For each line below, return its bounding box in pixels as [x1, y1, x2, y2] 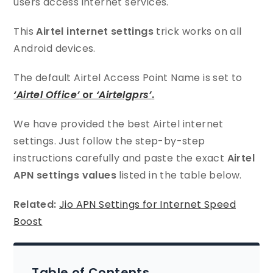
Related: [13, 197, 57, 212]
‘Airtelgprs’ [96, 88, 152, 102]
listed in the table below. [116, 168, 242, 183]
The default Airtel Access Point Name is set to [13, 71, 243, 85]
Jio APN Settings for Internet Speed [59, 197, 236, 212]
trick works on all [154, 24, 242, 39]
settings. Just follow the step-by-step [13, 134, 205, 149]
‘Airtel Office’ [13, 88, 80, 102]
